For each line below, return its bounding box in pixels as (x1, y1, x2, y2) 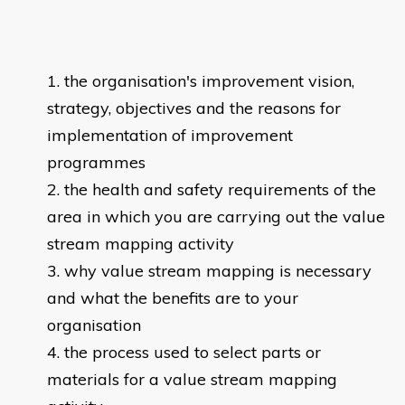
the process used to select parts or (64, 342, 321, 363)
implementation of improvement (47, 125, 293, 146)
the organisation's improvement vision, (64, 71, 354, 92)
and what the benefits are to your (47, 287, 298, 309)
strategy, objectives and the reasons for (47, 98, 341, 119)
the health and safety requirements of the (64, 179, 376, 201)
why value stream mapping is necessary (64, 260, 372, 282)
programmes (47, 152, 146, 174)
